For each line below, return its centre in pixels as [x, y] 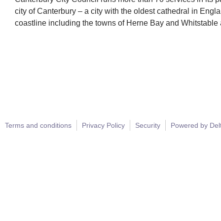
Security [148, 125]
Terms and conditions [38, 125]
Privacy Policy [103, 125]
